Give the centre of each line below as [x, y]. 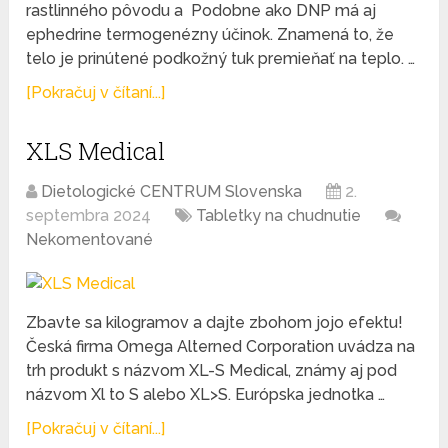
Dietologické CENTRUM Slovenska [172, 192]
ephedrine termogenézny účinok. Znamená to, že [210, 35]
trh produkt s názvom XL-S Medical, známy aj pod [212, 371]
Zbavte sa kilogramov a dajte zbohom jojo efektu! [215, 323]
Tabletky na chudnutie [279, 216]
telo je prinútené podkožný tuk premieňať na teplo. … [221, 59]
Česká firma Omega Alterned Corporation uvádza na [221, 347]
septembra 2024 [89, 216]
